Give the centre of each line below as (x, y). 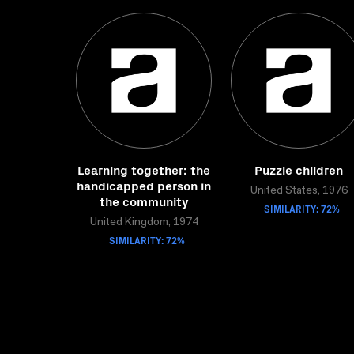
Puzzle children (299, 169)
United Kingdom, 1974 (144, 223)
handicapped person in (144, 185)
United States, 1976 (299, 191)
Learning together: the (144, 169)
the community (144, 201)
